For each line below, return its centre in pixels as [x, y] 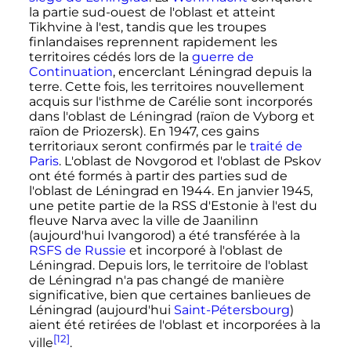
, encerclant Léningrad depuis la [212, 72]
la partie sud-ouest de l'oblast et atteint [152, 13]
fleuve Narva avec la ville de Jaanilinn [143, 221]
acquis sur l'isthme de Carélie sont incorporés [170, 102]
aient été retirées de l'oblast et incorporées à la [174, 325]
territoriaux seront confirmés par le [139, 147]
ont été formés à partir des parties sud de [158, 176]
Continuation [71, 72]
